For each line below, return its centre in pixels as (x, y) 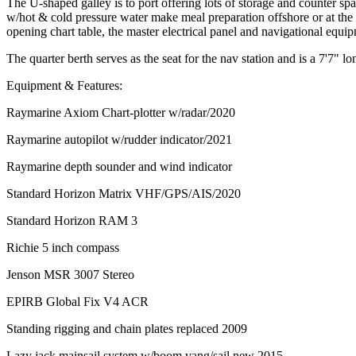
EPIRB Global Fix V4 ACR (77, 301)
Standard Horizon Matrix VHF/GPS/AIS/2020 (124, 193)
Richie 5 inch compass (63, 247)
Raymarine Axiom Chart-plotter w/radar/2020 (121, 112)
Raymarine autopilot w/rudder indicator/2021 (119, 139)
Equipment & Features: (64, 85)
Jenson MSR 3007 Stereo (72, 274)
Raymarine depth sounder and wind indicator (119, 166)
